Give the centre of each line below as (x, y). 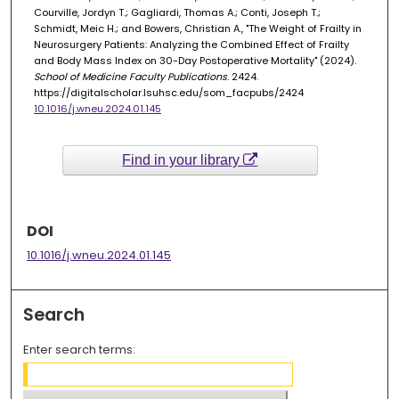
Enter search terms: (80, 349)
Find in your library (183, 160)
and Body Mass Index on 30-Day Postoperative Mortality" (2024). (195, 61)
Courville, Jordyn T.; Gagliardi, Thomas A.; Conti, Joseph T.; (177, 13)
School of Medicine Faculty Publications (130, 77)
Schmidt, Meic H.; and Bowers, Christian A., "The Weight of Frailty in (197, 29)
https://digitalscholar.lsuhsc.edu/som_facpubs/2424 (168, 93)
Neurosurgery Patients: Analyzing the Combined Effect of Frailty (191, 45)
